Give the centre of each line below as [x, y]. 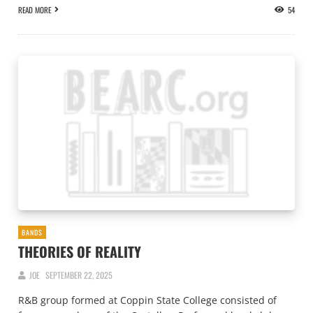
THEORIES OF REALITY [80, 252]
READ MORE [35, 10]
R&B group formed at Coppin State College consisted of [147, 300]
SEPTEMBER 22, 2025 [79, 275]
